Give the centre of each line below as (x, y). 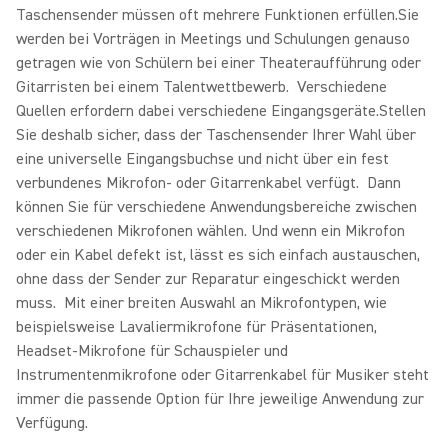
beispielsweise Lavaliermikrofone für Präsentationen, (196, 327)
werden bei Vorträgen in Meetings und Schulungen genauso (213, 39)
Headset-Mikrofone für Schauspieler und (152, 351)
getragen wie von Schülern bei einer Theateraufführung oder (218, 63)
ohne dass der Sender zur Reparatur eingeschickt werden (208, 279)
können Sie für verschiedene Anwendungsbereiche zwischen (216, 207)
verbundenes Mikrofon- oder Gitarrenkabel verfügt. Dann (208, 183)
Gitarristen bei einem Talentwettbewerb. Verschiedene (201, 87)
